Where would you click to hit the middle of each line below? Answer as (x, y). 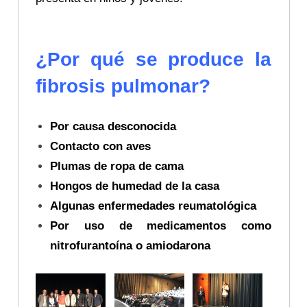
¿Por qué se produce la (153, 59)
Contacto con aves (101, 147)
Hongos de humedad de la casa (135, 186)
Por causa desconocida (113, 127)
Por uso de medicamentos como (161, 226)
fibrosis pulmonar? (123, 86)
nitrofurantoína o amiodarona (131, 246)
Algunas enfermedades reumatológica (153, 206)
